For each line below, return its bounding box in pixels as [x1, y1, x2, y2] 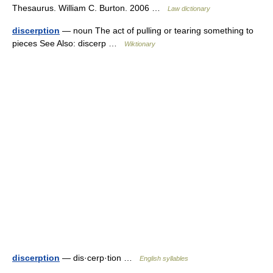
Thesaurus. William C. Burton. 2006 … [12, 3, 168, 13]
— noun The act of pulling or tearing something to [60, 26, 253, 35]
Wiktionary [124, 40, 155, 48]
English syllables [140, 255, 188, 262]
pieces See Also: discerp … [12, 38, 124, 48]
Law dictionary [168, 5, 210, 12]
